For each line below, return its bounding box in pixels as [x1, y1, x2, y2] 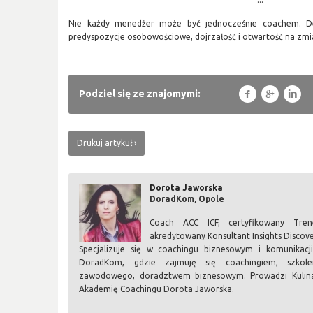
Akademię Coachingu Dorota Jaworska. [79, 284, 235, 293]
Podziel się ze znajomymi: [79, 87, 201, 99]
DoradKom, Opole [150, 194, 225, 203]
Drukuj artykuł [77, 138, 133, 147]
